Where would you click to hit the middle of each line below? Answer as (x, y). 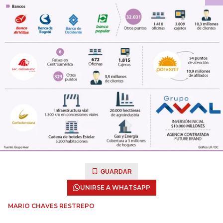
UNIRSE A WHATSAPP (115, 187)
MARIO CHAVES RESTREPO (51, 206)
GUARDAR (116, 172)
